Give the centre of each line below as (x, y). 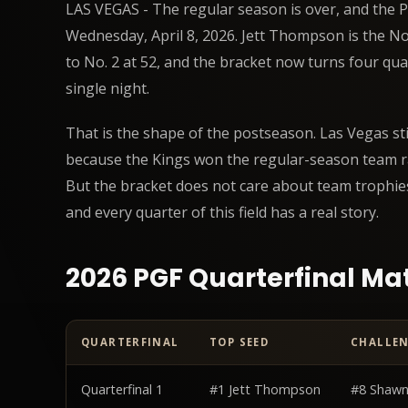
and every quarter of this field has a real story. (222, 212)
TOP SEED (240, 342)
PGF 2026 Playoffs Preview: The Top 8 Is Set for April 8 (231, 376)
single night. (107, 88)
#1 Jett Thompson (265, 389)
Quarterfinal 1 (122, 389)
